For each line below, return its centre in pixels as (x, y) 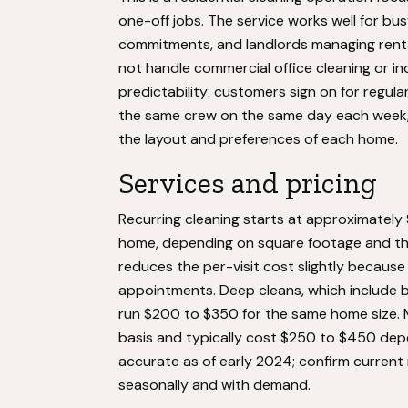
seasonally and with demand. (214, 385)
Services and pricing (248, 183)
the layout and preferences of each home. (258, 139)
